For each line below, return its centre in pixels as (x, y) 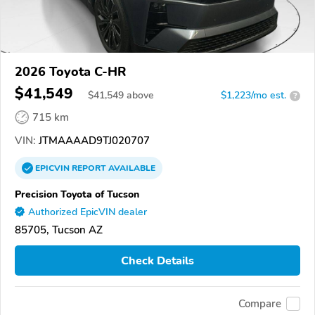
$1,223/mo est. (253, 96)
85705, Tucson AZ (59, 230)
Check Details (157, 261)
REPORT (89, 168)
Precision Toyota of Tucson (77, 194)
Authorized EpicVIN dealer (88, 212)
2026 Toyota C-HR (71, 72)
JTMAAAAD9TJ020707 (93, 141)
